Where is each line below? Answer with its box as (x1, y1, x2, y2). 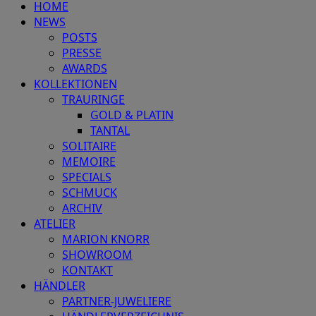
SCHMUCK (62, 185, 117, 201)
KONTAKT (62, 262, 113, 279)
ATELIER (34, 216, 75, 232)
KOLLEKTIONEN (34, 76, 117, 92)
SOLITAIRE (62, 138, 116, 154)
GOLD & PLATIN (90, 107, 174, 123)
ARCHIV (62, 200, 102, 217)
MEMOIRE (62, 154, 116, 170)
